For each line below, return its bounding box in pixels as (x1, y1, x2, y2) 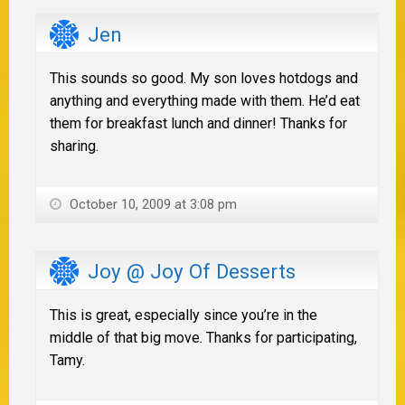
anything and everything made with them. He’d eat (50, 91, 360, 109)
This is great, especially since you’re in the (50, 306, 317, 324)
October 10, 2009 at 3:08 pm (66, 195, 237, 212)
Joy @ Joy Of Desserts (88, 259, 296, 284)
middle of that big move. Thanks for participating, (50, 328, 357, 346)
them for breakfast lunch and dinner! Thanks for (50, 114, 347, 132)
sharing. (50, 137, 99, 155)
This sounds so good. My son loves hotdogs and (50, 69, 358, 87)
